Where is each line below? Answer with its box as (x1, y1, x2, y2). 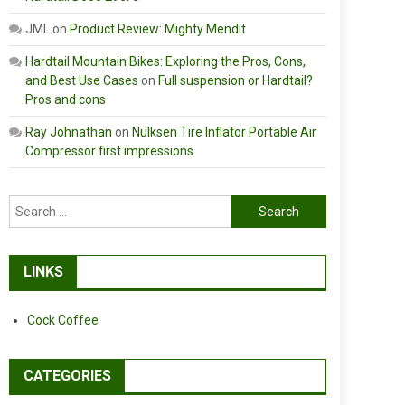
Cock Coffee (27, 313, 99, 327)
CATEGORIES (24, 367, 111, 384)
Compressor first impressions (25, 144, 193, 158)
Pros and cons (25, 92, 106, 107)
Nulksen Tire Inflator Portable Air (132, 125, 316, 139)
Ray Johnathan (25, 125, 112, 139)
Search (230, 198, 271, 212)
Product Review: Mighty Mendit (70, 22, 246, 36)
